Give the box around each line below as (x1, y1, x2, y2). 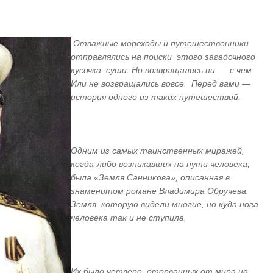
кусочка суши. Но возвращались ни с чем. (71, 65, 255, 75)
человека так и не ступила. (71, 213, 187, 222)
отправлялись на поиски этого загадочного (71, 52, 256, 62)
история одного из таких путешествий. (71, 92, 241, 102)
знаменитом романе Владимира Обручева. (71, 186, 249, 196)
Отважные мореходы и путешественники (71, 38, 249, 48)
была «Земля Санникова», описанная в (71, 172, 230, 182)
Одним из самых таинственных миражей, (71, 146, 245, 155)
